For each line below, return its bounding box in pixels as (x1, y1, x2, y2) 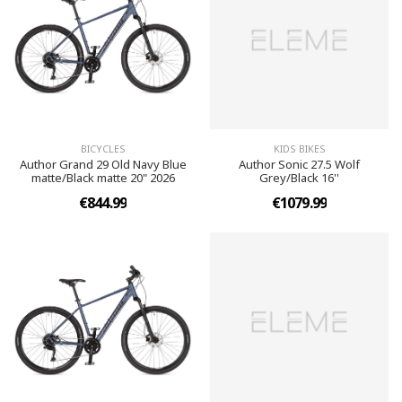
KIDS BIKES (273, 142, 326, 155)
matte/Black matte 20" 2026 (31, 170, 175, 186)
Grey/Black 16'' (259, 170, 339, 186)
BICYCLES (80, 142, 126, 155)
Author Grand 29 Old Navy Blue (19, 156, 187, 172)
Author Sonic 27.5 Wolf (239, 156, 360, 172)
